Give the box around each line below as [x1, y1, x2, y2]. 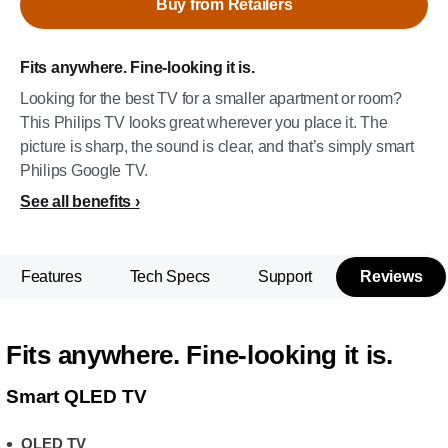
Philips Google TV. [20, 162, 149, 179]
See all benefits [20, 193, 131, 210]
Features [20, 268, 82, 285]
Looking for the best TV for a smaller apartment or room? [20, 90, 402, 107]
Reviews [360, 268, 423, 285]
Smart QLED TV [6, 386, 147, 407]
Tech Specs [129, 268, 210, 285]
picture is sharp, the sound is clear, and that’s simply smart [20, 138, 414, 155]
